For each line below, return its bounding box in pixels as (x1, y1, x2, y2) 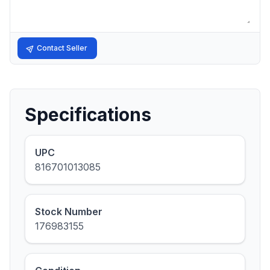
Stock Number (35, 206, 102, 218)
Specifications (25, 104, 151, 125)
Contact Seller (37, 43, 87, 52)
